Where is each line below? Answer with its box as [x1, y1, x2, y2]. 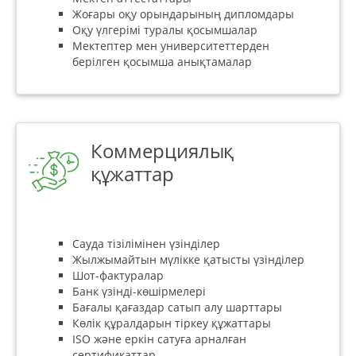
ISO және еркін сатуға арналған [72, 331, 246, 347]
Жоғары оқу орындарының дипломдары [72, 6, 294, 21]
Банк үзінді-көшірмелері [72, 284, 206, 300]
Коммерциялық [90, 137, 234, 164]
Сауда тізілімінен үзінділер [72, 236, 220, 252]
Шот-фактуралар [72, 268, 164, 284]
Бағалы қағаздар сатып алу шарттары [72, 300, 282, 315]
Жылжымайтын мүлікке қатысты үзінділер [72, 252, 304, 268]
